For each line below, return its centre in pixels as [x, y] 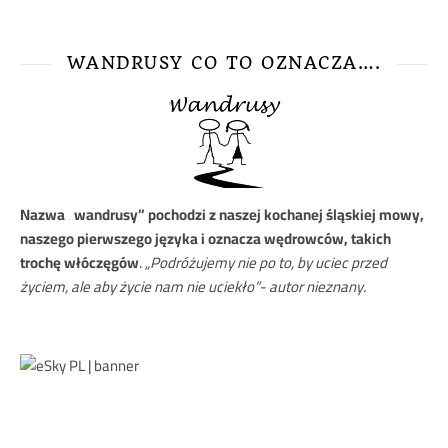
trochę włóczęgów [79, 262]
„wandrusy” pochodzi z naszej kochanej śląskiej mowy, [246, 214]
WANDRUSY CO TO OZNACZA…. [224, 63]
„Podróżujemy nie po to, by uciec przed [266, 262]
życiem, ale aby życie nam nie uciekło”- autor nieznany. [193, 286]
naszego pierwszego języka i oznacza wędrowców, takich [205, 238]
